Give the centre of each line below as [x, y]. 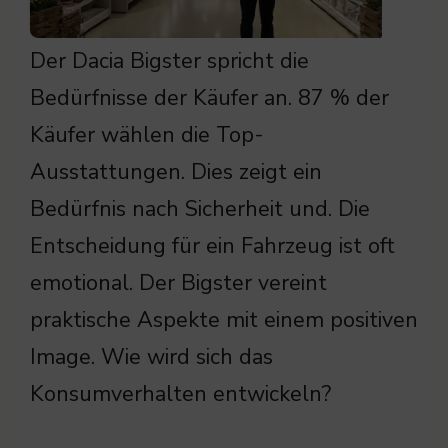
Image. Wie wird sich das [151, 357]
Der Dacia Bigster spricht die [169, 61]
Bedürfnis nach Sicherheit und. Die [200, 209]
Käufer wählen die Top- [147, 135]
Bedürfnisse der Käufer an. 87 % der [209, 98]
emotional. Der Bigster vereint [178, 283]
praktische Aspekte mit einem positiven [224, 320]
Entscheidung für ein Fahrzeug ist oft [212, 246]
